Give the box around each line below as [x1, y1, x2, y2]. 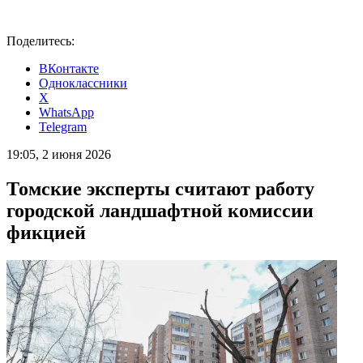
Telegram [39, 120, 87, 134]
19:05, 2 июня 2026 [6, 147, 111, 161]
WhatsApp [39, 105, 94, 119]
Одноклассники [39, 76, 127, 90]
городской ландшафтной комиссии [6, 199, 314, 221]
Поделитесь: [6, 34, 75, 48]
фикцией [6, 221, 86, 243]
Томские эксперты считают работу [6, 177, 314, 199]
